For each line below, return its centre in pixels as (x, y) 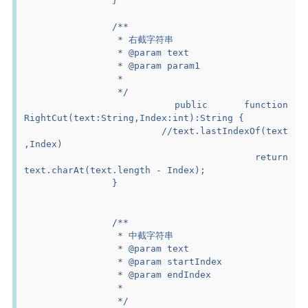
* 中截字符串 (143, 235)
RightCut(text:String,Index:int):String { (134, 118)
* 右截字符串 (143, 39)
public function (99, 104)
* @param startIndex (167, 261)
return (140, 157)
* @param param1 (156, 65)
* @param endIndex (162, 274)
